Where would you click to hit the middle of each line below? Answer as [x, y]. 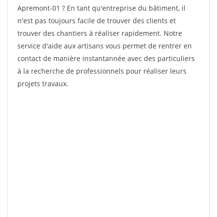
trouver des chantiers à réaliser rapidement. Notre [100, 33]
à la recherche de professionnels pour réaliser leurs [102, 71]
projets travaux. [43, 84]
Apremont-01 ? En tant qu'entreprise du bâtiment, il [101, 8]
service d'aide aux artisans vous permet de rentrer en [105, 46]
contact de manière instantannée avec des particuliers [106, 58]
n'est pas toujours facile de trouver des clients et [97, 21]
